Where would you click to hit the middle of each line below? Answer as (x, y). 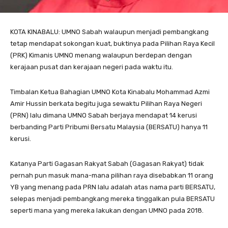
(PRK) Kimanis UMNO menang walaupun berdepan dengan (101, 55)
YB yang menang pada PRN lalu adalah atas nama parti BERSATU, (113, 187)
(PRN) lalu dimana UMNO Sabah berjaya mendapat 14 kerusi (104, 116)
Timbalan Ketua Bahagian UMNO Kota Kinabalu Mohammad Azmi (110, 92)
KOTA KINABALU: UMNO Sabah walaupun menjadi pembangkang (109, 32)
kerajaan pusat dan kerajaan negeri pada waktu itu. (92, 67)
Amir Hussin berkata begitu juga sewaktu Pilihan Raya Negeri (106, 104)
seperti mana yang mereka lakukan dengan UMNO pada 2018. (107, 211)
